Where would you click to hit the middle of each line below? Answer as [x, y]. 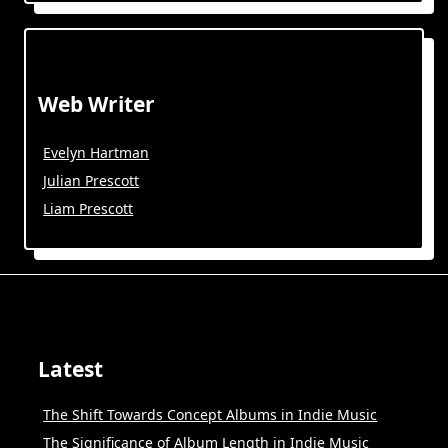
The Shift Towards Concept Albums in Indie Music [210, 415]
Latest [70, 369]
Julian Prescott [91, 180]
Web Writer [96, 103]
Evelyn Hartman [96, 152]
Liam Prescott [88, 208]
